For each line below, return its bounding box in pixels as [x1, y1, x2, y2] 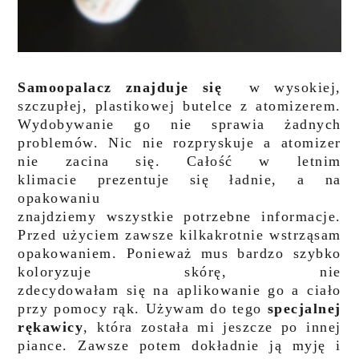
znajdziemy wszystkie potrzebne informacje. [18, 208, 341, 225]
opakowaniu [18, 190, 101, 207]
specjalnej [267, 301, 341, 317]
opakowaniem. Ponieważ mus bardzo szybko [18, 245, 341, 262]
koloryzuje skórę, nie [18, 264, 341, 280]
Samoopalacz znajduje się [18, 79, 223, 96]
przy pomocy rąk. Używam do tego [18, 301, 268, 317]
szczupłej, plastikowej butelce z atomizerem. [18, 98, 341, 115]
